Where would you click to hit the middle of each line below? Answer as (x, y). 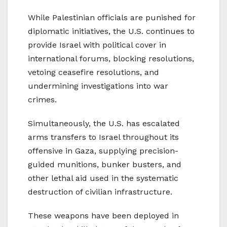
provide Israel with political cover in (97, 45)
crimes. (42, 99)
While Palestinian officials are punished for (112, 17)
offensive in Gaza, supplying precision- (103, 150)
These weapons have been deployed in (103, 215)
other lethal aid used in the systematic (103, 178)
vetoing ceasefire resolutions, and (93, 72)
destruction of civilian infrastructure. (100, 192)
